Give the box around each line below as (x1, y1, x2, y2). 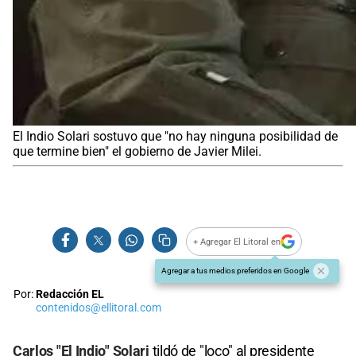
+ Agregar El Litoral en (193, 236, 281, 247)
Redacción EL (36, 288, 104, 302)
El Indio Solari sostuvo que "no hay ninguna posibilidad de (13, 129, 338, 145)
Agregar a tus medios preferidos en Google (161, 266, 309, 276)
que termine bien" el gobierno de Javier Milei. (13, 144, 261, 160)
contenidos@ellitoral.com (36, 301, 161, 315)
